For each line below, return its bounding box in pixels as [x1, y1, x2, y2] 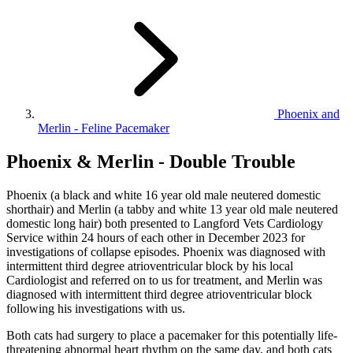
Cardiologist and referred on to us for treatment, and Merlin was [6, 273, 322, 287]
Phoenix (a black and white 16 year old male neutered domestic [6, 188, 321, 202]
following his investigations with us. [6, 301, 185, 315]
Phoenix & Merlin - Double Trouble [6, 151, 295, 172]
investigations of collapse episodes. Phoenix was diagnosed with [6, 244, 325, 258]
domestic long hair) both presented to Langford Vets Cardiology [6, 216, 323, 230]
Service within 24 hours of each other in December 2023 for [6, 230, 305, 244]
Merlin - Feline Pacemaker [38, 121, 169, 136]
